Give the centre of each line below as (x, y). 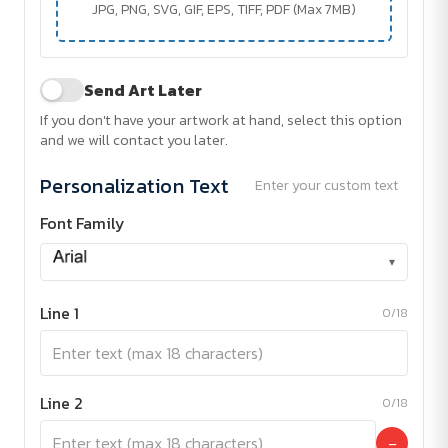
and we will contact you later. (134, 140)
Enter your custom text (326, 186)
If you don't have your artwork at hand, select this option (221, 120)
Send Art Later (143, 90)
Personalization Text (134, 185)
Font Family (82, 223)
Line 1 (59, 313)
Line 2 (61, 403)
